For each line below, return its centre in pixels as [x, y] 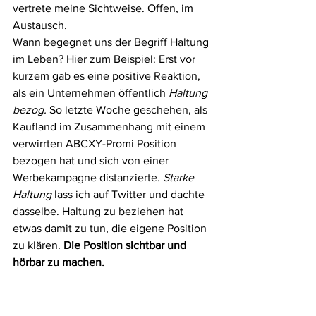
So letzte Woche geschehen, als [128, 110]
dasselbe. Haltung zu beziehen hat [99, 211]
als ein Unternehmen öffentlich [91, 93]
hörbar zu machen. [59, 262]
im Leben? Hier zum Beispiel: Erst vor [105, 59]
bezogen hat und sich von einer [92, 160]
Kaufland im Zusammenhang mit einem [110, 127]
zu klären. [38, 245]
